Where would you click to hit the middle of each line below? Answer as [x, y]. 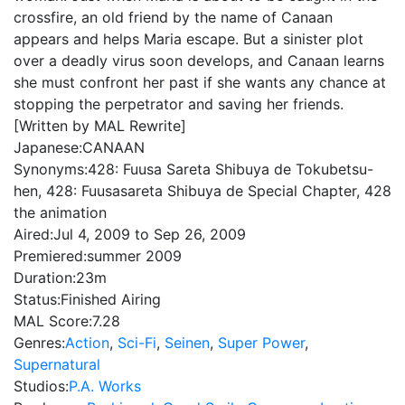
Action [87, 343]
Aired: [33, 234]
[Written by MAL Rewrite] [100, 126]
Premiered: [50, 256]
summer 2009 [134, 256]
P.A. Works [105, 386]
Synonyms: [51, 169]
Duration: [45, 278]
